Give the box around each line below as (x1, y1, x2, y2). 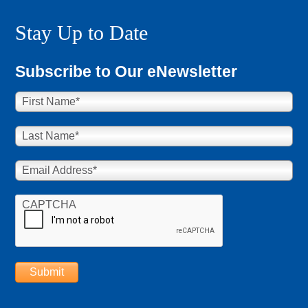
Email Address (22, 164, 93, 176)
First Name (22, 96, 76, 107)
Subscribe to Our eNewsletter (15, 63, 238, 80)
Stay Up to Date (15, 21, 148, 44)
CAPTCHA (22, 199, 77, 210)
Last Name (22, 130, 76, 142)
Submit (30, 266, 65, 278)
